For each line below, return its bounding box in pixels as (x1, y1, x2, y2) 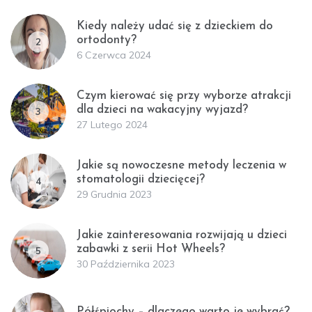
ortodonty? (77, 33, 136, 46)
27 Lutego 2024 (77, 118, 148, 131)
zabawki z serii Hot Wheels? (77, 242, 225, 255)
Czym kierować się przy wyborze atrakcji (77, 89, 291, 102)
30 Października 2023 (77, 257, 175, 270)
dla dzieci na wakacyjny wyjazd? (77, 103, 248, 116)
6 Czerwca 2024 (77, 48, 151, 61)
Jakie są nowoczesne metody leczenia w (77, 159, 286, 171)
